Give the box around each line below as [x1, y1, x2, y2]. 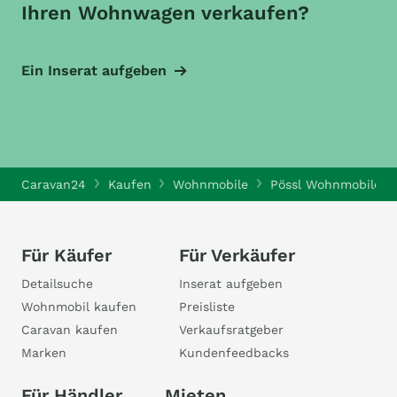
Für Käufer [21, 245, 112, 266]
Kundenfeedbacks [179, 346, 289, 360]
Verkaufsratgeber [179, 323, 284, 337]
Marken [21, 346, 66, 360]
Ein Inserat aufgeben [21, 62, 167, 79]
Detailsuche [21, 276, 93, 291]
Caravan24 [21, 177, 86, 191]
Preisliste [179, 300, 235, 314]
